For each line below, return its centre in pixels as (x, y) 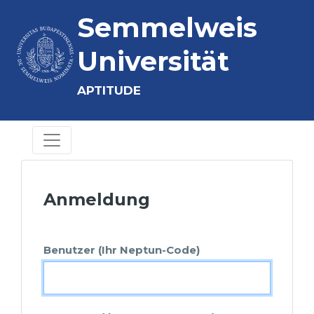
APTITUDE (109, 90)
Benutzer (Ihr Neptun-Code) (122, 250)
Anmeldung (97, 199)
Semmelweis (167, 28)
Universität (153, 61)
